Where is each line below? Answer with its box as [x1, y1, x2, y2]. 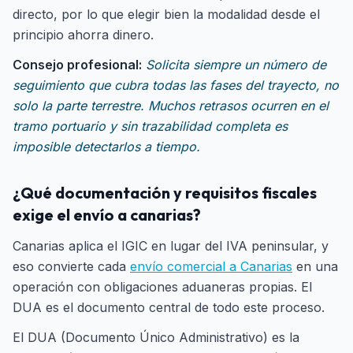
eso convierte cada [13, 258, 130, 274]
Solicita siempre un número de [146, 57, 326, 72]
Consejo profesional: [13, 57, 142, 72]
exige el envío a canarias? [13, 205, 201, 225]
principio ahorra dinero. [13, 27, 154, 43]
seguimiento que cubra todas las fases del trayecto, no [13, 77, 339, 93]
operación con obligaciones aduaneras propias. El [13, 279, 312, 295]
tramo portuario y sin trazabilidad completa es [13, 118, 288, 134]
